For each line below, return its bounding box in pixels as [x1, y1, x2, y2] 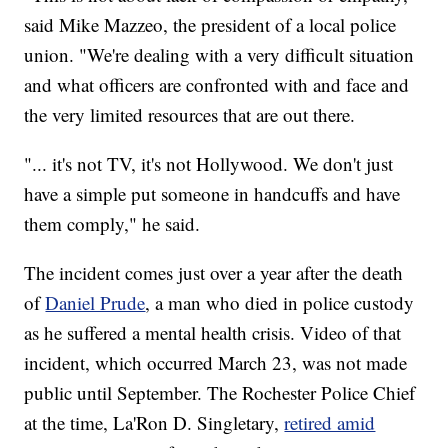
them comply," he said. [24, 211, 201, 237]
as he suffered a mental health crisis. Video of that [24, 320, 402, 346]
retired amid [284, 410, 376, 436]
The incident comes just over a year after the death [24, 260, 404, 286]
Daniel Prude [45, 290, 146, 316]
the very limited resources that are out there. [24, 102, 356, 128]
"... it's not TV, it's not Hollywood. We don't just [24, 151, 394, 177]
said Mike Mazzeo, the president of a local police [24, 12, 397, 38]
